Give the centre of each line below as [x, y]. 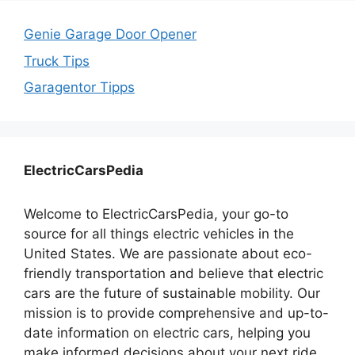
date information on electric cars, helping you [167, 333]
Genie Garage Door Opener [110, 34]
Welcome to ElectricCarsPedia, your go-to [156, 214]
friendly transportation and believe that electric [174, 274]
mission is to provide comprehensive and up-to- [176, 313]
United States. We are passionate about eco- [168, 254]
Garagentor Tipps [79, 88]
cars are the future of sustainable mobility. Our [172, 294]
